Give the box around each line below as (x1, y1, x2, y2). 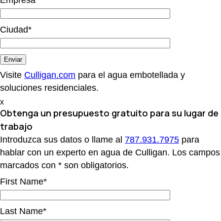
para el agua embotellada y (75, 70, 185, 80)
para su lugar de (150, 107, 219, 119)
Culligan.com (24, 70, 75, 80)
